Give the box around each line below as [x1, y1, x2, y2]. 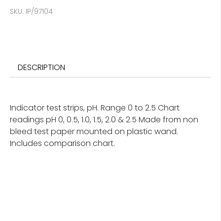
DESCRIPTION [18, 62, 65, 73]
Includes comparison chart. [10, 138, 115, 149]
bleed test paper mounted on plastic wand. [10, 126, 178, 137]
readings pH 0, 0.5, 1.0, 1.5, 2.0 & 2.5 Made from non [10, 114, 198, 125]
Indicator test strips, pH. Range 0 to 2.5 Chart [10, 102, 180, 113]
